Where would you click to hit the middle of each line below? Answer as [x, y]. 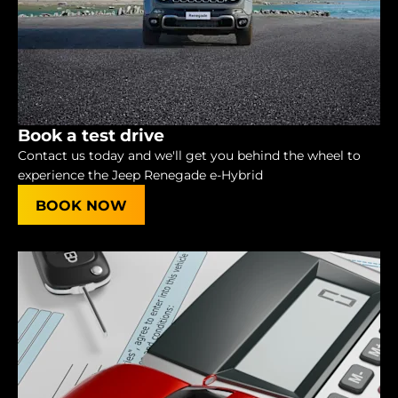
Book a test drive [91, 136]
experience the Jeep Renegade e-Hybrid [140, 175]
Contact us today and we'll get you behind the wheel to [189, 156]
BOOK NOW [81, 206]
